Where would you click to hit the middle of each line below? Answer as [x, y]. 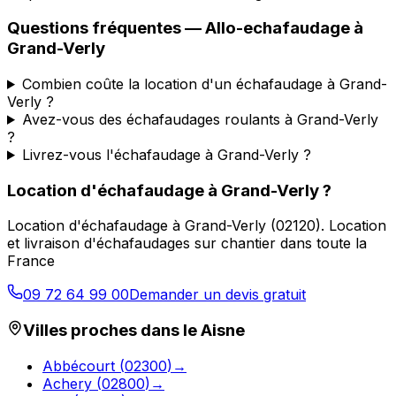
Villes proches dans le [112, 331]
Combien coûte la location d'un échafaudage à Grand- [204, 84]
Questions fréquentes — [106, 28]
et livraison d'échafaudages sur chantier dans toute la [187, 244]
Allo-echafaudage [278, 28]
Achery [67, 383]
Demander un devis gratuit [217, 295]
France [31, 261]
